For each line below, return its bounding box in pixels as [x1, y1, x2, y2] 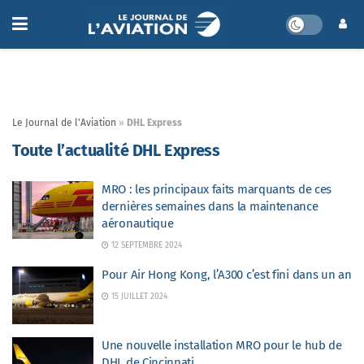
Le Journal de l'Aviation [12, 117, 116, 128]
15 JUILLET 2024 [109, 292, 167, 301]
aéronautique [102, 216, 174, 231]
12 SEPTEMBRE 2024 [109, 240, 182, 250]
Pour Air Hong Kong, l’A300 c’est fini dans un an [102, 267, 352, 282]
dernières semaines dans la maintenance [102, 199, 318, 214]
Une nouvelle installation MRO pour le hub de [102, 337, 342, 353]
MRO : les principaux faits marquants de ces [102, 182, 332, 197]
